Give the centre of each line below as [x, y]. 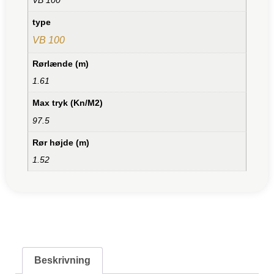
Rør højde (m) [61, 142]
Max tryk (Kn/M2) [68, 103]
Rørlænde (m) [61, 63]
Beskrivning [63, 260]
